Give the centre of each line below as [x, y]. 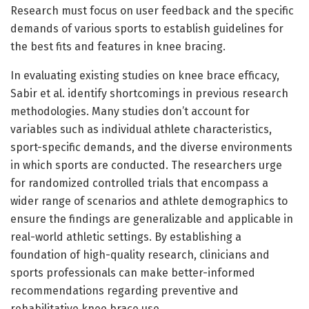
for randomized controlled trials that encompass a [139, 183]
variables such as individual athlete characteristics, [141, 129]
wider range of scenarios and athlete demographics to [149, 201]
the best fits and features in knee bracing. [118, 46]
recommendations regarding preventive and [124, 290]
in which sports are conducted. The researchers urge [146, 165]
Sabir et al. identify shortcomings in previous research [149, 93]
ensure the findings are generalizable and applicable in [152, 219]
